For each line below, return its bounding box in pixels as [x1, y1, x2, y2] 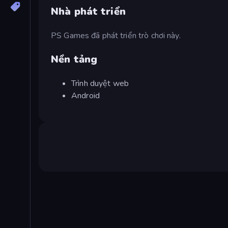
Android [71, 90, 100, 101]
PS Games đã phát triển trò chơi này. [51, 30, 181, 41]
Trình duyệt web [71, 77, 129, 89]
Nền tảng [51, 52, 98, 66]
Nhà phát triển [51, 4, 126, 18]
